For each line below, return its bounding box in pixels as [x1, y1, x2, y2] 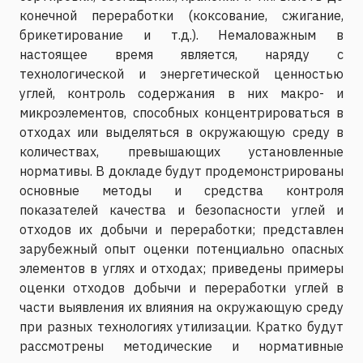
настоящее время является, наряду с [19, 45, 344, 62]
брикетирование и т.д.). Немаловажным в [19, 26, 344, 43]
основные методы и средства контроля [19, 181, 344, 199]
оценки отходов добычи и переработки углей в [19, 279, 344, 296]
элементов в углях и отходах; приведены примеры [19, 259, 344, 276]
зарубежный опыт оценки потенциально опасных [19, 240, 344, 257]
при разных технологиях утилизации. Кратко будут [19, 318, 344, 335]
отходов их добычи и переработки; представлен [19, 220, 344, 237]
